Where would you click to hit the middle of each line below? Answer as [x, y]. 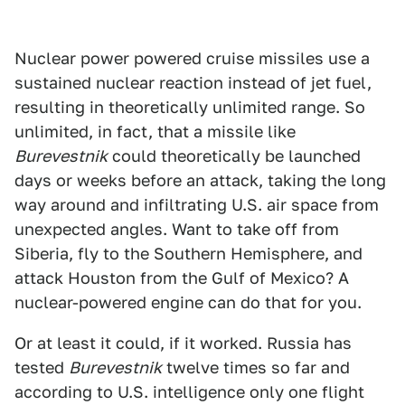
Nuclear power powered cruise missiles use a [192, 58]
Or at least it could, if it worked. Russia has [183, 343]
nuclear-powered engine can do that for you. [188, 302]
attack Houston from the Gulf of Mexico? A [182, 278]
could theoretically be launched [234, 156]
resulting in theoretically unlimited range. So [190, 107]
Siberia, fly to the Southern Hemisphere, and [188, 254]
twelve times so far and [256, 367]
